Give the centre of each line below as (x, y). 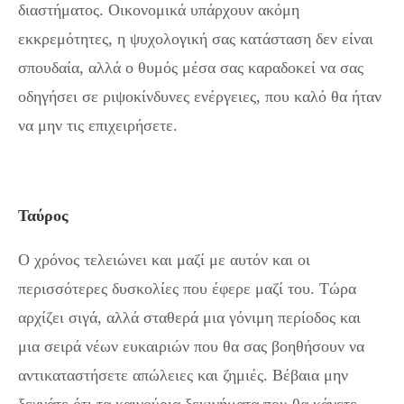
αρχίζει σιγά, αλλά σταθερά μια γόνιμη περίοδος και (189, 318)
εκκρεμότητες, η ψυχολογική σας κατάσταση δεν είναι (196, 39)
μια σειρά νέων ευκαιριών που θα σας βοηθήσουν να (191, 347)
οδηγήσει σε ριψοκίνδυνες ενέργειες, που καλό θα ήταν (200, 97)
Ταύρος (43, 216)
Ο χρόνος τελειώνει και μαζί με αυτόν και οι (164, 260)
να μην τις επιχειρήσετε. (98, 126)
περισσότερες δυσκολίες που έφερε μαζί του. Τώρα (187, 289)
